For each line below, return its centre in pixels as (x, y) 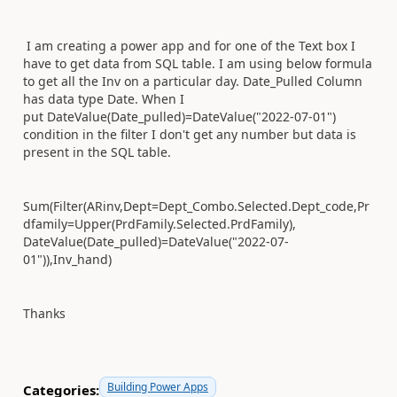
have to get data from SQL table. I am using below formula (198, 63)
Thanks (44, 313)
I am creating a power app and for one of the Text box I (189, 45)
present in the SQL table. (97, 152)
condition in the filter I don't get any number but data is (190, 134)
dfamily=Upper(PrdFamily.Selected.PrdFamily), (160, 223)
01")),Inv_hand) (67, 259)
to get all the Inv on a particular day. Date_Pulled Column (193, 81)
